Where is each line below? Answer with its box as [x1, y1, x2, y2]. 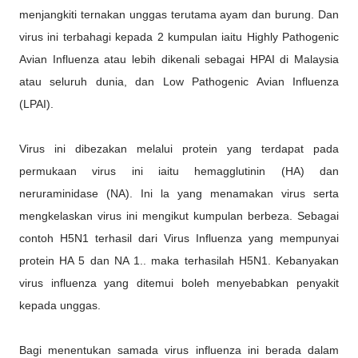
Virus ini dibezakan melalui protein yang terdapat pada [19, 142, 339, 155]
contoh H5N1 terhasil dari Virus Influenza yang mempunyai [19, 232, 339, 245]
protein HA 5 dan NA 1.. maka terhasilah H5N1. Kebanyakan [19, 254, 339, 267]
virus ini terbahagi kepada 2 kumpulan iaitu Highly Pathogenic [19, 30, 339, 43]
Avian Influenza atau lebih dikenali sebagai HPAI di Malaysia [19, 53, 339, 66]
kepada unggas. [19, 299, 101, 312]
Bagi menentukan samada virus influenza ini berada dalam [19, 344, 339, 356]
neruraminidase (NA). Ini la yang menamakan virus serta [19, 187, 339, 200]
